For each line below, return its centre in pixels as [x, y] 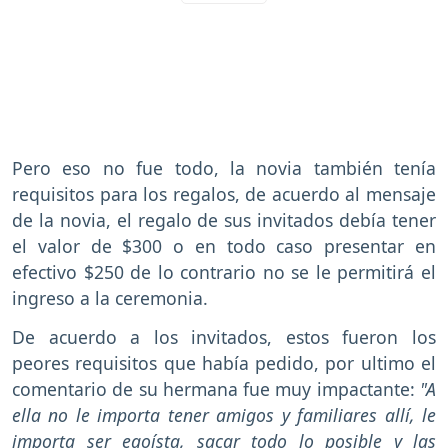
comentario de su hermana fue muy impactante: [213, 388]
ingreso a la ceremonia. [112, 297]
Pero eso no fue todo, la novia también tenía [224, 167]
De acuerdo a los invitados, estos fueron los [224, 336]
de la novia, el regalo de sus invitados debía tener [224, 219]
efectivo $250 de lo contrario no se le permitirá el [224, 271]
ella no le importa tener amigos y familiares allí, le [224, 414]
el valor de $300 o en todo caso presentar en [224, 245]
